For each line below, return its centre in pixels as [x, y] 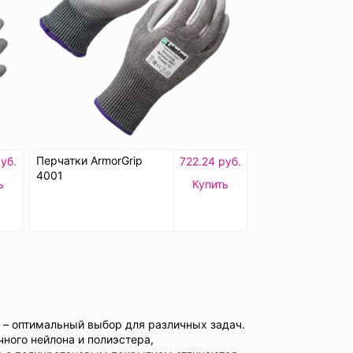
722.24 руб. [210, 161]
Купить [210, 184]
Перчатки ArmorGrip [89, 160]
